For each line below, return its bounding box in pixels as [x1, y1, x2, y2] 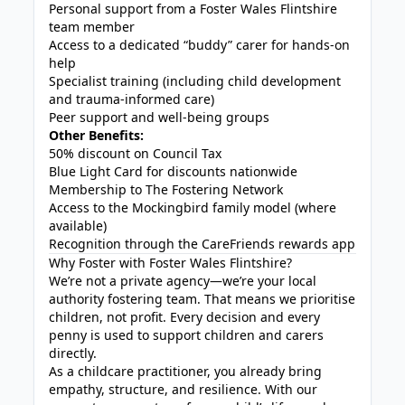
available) [49, 217, 108, 234]
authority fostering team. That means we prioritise [49, 290, 356, 307]
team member [49, 18, 136, 35]
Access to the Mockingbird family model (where [49, 199, 337, 216]
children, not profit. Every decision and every [49, 308, 321, 325]
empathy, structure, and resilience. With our [49, 381, 318, 398]
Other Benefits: [49, 127, 145, 144]
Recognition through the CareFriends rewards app [49, 235, 356, 252]
